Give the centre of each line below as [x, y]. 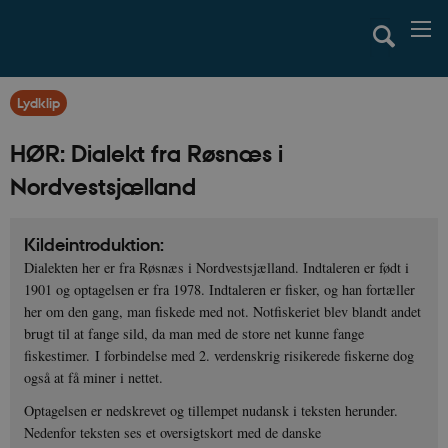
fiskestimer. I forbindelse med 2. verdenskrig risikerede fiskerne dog [219, 356]
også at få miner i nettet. [94, 378]
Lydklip [39, 102]
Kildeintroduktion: [94, 245]
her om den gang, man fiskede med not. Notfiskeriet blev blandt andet [223, 312]
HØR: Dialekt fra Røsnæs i [146, 152]
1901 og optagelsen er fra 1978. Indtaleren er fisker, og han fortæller [220, 290]
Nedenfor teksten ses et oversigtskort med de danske [173, 433]
